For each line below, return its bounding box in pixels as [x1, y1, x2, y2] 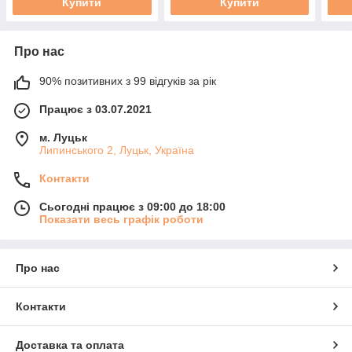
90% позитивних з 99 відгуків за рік [39, 75, 216, 88]
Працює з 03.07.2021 [39, 103, 152, 116]
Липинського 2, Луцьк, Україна [39, 144, 194, 157]
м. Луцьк [39, 131, 87, 145]
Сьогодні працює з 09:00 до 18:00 [39, 200, 225, 214]
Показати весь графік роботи [39, 213, 203, 226]
